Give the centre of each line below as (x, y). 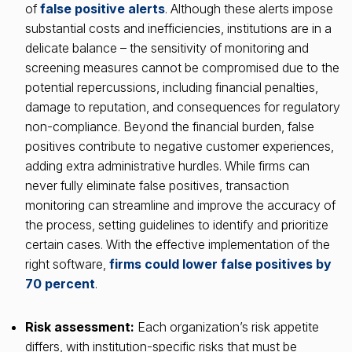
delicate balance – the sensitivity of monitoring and (167, 48)
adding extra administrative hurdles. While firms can (167, 165)
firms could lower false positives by (220, 264)
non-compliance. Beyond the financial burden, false (170, 126)
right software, (67, 264)
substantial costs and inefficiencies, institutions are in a (178, 28)
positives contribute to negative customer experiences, (180, 146)
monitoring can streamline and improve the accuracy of (180, 205)
